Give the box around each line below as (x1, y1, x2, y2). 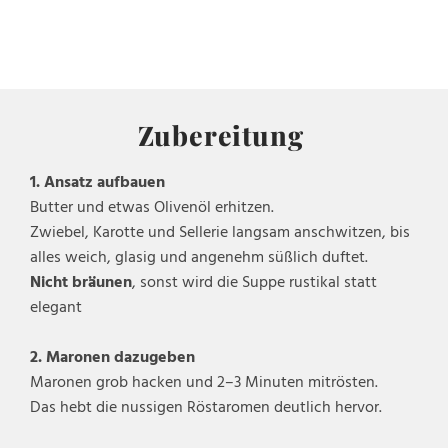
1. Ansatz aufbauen (30, 170, 165, 196)
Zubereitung (137, 117, 311, 153)
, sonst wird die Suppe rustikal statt (132, 270, 377, 296)
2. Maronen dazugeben (30, 345, 195, 371)
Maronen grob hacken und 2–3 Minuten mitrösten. (30, 370, 378, 396)
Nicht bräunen (30, 270, 132, 296)
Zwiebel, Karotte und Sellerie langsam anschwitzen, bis (30, 220, 410, 246)
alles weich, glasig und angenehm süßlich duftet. (30, 245, 368, 271)
